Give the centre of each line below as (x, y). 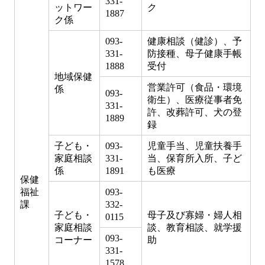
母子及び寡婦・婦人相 (195, 215)
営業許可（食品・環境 (195, 87)
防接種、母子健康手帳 (195, 54)
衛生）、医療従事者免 (195, 100)
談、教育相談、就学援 (195, 227)
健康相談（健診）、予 (195, 41)
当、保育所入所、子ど (195, 158)
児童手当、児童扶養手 (195, 146)
